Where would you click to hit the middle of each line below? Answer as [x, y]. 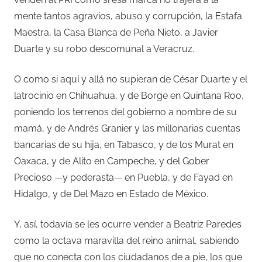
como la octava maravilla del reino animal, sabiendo [127, 241]
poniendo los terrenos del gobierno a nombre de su [125, 112]
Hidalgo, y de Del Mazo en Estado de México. [111, 194]
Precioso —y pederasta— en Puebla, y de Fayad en [123, 178]
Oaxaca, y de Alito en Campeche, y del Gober [112, 161]
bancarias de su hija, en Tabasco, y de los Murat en [124, 145]
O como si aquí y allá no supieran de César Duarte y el [131, 80]
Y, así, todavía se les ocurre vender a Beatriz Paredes [128, 225]
